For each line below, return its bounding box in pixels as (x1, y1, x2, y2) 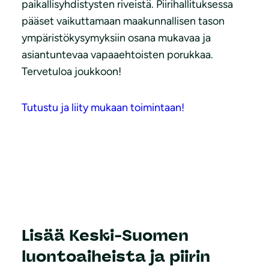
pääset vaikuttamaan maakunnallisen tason (22, 14, 225, 28)
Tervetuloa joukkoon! (22, 65, 121, 79)
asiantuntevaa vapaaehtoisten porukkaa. (22, 48, 213, 62)
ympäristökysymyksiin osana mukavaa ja (22, 31, 211, 45)
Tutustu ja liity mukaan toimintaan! (22, 101, 184, 115)
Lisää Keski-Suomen (22, 225, 189, 245)
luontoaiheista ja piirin (22, 246, 210, 266)
